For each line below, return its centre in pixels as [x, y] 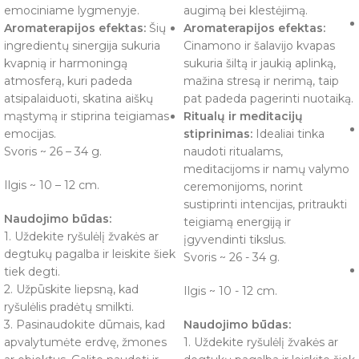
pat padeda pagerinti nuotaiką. [268, 99]
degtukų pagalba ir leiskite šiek [90, 254]
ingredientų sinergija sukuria [82, 46]
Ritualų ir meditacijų [243, 117]
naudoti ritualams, [233, 152]
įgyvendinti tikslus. [235, 240]
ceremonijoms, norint [243, 187]
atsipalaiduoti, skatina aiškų [79, 99]
